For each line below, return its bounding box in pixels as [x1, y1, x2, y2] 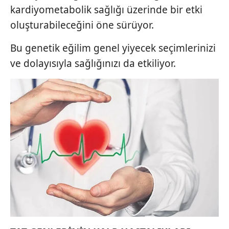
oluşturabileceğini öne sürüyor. [10, 18, 154, 32]
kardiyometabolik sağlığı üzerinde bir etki [10, 3, 202, 16]
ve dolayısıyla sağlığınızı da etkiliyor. [10, 57, 176, 70]
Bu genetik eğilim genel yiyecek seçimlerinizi [10, 41, 216, 55]
